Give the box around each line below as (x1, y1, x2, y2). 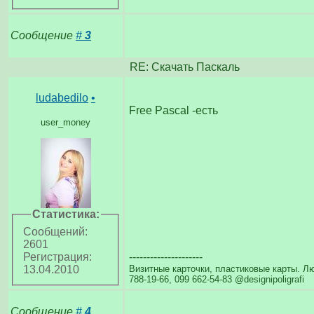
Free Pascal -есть (129, 104, 218, 116)
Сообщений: (23, 226, 88, 238)
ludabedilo (36, 91, 88, 104)
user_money (41, 116, 90, 128)
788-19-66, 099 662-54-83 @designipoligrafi (129, 273, 304, 285)
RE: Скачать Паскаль (127, 60, 240, 73)
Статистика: (32, 207, 100, 220)
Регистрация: (23, 251, 92, 264)
